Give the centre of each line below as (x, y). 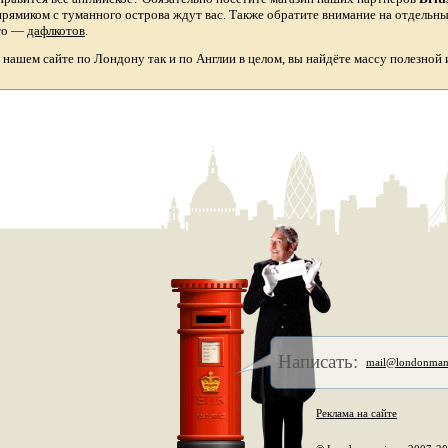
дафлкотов (56, 31)
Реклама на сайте (356, 413)
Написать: (318, 361)
